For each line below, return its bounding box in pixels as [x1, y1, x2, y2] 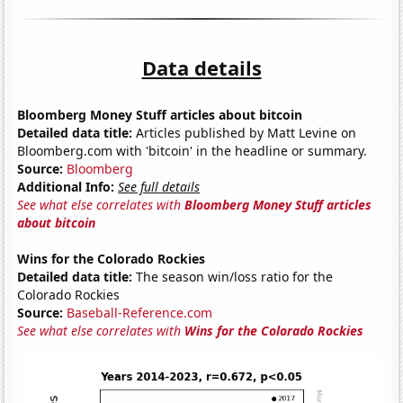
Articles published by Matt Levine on [132, 123, 357, 141]
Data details [141, 53, 262, 81]
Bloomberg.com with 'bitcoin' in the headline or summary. [17, 141, 368, 159]
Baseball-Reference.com [67, 303, 213, 321]
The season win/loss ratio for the [132, 267, 334, 285]
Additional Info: [17, 177, 115, 195]
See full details [118, 177, 201, 195]
